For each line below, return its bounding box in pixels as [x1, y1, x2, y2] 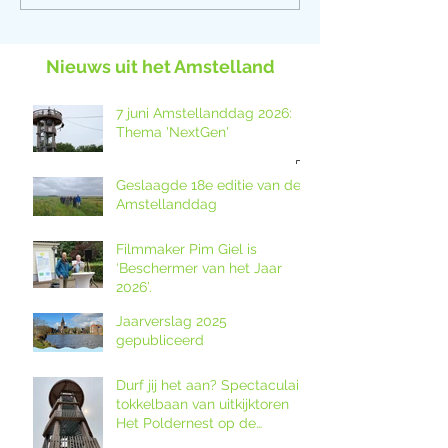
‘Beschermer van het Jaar [116, 259, 282, 276]
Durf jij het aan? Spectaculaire [116, 376, 312, 393]
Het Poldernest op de [116, 414, 256, 431]
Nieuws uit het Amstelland [45, 55, 275, 77]
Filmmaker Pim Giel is [116, 240, 257, 257]
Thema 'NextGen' [116, 123, 229, 140]
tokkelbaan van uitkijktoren [116, 395, 289, 412]
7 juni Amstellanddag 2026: [116, 104, 292, 121]
